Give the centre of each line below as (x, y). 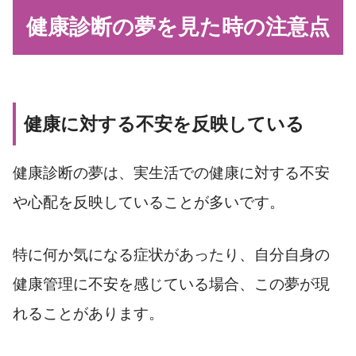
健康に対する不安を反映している (164, 124)
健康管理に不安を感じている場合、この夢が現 (171, 284)
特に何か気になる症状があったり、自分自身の (171, 255)
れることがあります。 (88, 314)
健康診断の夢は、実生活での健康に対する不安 (171, 173)
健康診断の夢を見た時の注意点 (178, 27)
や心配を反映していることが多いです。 (149, 203)
